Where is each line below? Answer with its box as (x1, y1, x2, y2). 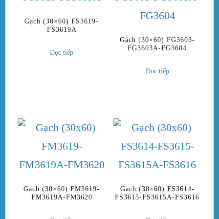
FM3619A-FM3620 (31, 194, 92, 201)
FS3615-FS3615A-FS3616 (115, 194, 200, 201)
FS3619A (46, 25, 77, 33)
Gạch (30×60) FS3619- (24, 17, 99, 25)
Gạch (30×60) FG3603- (119, 36, 195, 44)
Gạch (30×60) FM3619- (23, 185, 100, 193)
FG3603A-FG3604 (128, 44, 187, 52)
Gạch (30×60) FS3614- (120, 185, 195, 193)
